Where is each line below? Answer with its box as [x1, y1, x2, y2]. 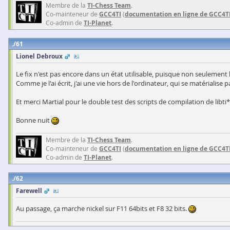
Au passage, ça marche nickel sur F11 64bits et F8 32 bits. [16, 204, 188, 213]
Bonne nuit [16, 116, 51, 125]
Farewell [16, 186, 42, 195]
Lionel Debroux [16, 52, 63, 61]
